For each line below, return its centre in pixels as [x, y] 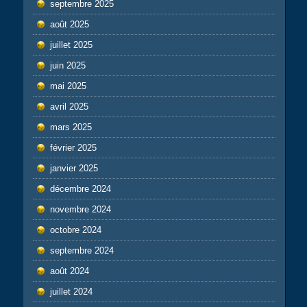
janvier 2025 [74, 168]
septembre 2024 [82, 250]
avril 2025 [69, 106]
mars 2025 [71, 127]
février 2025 [73, 147]
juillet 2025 [71, 45]
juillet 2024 [71, 291]
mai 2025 [68, 86]
